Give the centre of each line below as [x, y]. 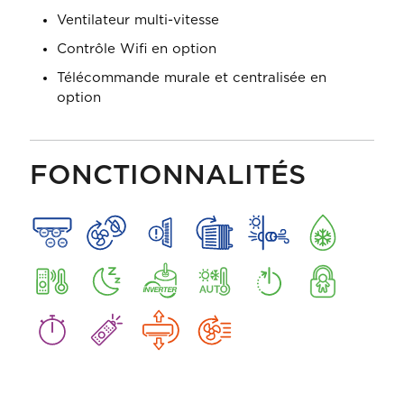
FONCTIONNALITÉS [168, 176]
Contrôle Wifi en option [137, 49]
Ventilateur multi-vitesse [138, 20]
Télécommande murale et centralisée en [192, 78]
